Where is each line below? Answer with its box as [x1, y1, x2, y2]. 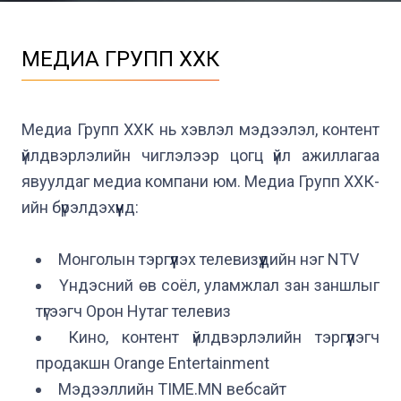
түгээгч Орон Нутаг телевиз [36, 302, 231, 320]
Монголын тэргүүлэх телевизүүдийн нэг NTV [58, 250, 359, 269]
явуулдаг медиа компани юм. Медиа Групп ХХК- [21, 172, 380, 191]
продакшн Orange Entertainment [36, 354, 269, 372]
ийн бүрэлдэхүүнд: [21, 198, 139, 217]
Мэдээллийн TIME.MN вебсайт [58, 380, 286, 398]
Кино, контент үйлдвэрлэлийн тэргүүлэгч [68, 328, 380, 346]
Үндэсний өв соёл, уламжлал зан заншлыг [59, 276, 380, 294]
